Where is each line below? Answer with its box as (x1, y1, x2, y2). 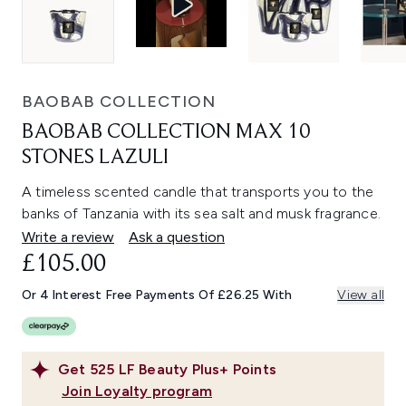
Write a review (22, 228, 114, 246)
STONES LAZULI (22, 147, 169, 169)
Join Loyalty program (62, 382, 212, 401)
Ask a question (129, 228, 225, 246)
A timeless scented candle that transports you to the (22, 183, 374, 201)
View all (337, 287, 384, 304)
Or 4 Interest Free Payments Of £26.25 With (22, 287, 293, 304)
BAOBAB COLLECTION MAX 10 (22, 121, 311, 144)
